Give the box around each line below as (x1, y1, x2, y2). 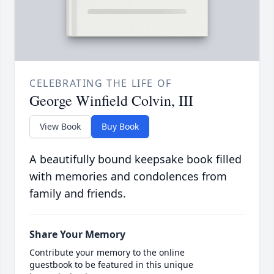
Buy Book (102, 120, 139, 133)
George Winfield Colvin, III (29, 91, 193, 111)
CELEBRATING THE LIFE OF (29, 76, 172, 91)
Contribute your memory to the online (29, 246, 185, 259)
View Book (40, 120, 81, 133)
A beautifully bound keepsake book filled (29, 152, 242, 167)
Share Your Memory (29, 228, 125, 242)
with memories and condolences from (29, 169, 227, 184)
